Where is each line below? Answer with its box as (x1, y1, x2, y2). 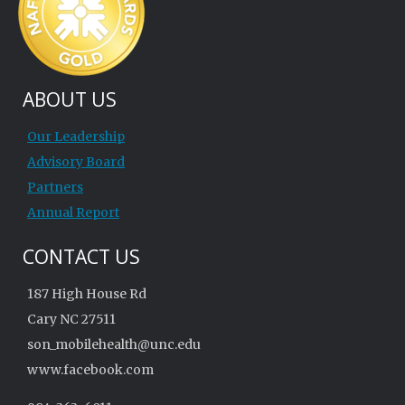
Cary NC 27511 (27, 311, 116, 327)
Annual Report (27, 204, 119, 221)
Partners (27, 179, 83, 195)
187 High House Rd (27, 286, 146, 302)
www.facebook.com (27, 362, 154, 378)
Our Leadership (27, 128, 125, 145)
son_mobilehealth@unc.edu (27, 336, 201, 353)
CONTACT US (23, 244, 140, 269)
